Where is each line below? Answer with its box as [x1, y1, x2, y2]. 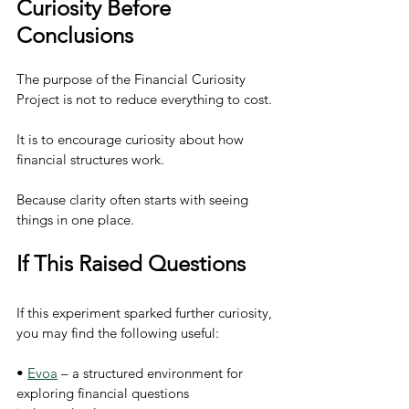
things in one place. [16, 211, 134, 228]
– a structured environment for [58, 364, 246, 382]
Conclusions [16, 22, 133, 48]
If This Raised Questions [16, 250, 246, 277]
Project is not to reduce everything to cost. [16, 90, 272, 108]
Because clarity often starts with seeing [16, 191, 252, 208]
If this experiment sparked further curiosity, [16, 304, 276, 321]
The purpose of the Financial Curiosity [16, 70, 249, 88]
